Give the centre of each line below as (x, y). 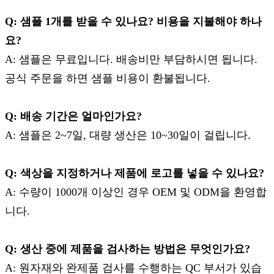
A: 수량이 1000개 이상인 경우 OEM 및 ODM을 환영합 (136, 192)
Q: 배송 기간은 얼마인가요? (73, 117)
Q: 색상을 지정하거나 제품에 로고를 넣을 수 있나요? (135, 173)
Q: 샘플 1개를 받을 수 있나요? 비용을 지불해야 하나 (133, 22)
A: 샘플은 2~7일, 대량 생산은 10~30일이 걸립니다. (128, 135)
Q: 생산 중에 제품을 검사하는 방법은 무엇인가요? (128, 249)
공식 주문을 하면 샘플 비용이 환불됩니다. (108, 79)
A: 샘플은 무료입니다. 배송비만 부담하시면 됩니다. (131, 60)
